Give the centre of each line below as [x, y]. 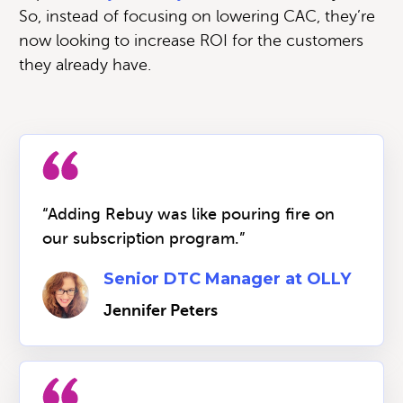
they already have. [85, 64]
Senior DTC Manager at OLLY [227, 278]
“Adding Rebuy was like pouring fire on [188, 214]
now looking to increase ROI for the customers [191, 40]
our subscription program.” [143, 238]
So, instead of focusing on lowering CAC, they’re [197, 16]
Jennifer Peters [161, 310]
